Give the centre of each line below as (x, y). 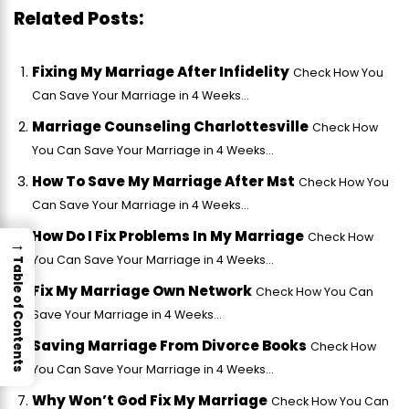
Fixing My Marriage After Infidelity (161, 72)
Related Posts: (79, 19)
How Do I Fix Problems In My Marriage (168, 236)
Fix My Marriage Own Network (142, 291)
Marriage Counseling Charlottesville (170, 127)
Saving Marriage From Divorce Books (169, 346)
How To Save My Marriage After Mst (163, 182)
